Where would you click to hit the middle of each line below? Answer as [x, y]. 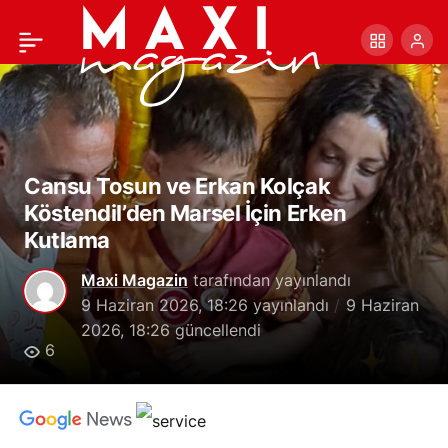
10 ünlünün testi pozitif [98, 27]
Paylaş [402, 27]
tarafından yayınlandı [269, 280]
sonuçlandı [54, 82]
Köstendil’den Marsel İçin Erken [185, 213]
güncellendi [215, 330]
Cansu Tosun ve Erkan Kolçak [177, 186]
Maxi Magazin [134, 280]
